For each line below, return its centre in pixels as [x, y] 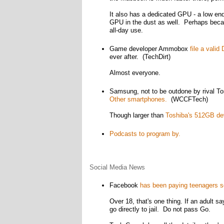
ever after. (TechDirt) [140, 57]
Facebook [124, 185]
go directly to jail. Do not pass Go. [160, 209]
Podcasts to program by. [145, 134]
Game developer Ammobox [149, 49]
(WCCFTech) [187, 99]
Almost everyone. [135, 73]
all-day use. [126, 30]
